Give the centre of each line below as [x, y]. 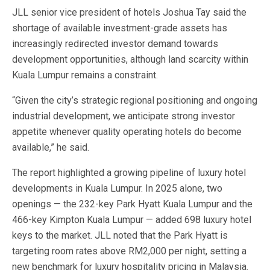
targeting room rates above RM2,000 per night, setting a [129, 251]
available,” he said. [51, 147]
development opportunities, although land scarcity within [130, 59]
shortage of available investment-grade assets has [120, 28]
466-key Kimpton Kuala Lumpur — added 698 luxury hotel [132, 220]
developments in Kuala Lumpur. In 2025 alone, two [117, 188]
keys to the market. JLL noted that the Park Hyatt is [120, 235]
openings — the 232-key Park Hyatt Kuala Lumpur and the [132, 204]
